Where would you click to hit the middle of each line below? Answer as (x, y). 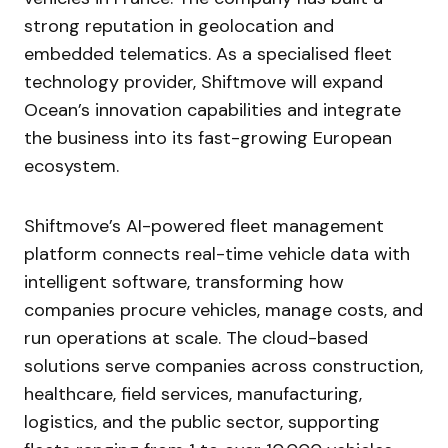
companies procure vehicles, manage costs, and (223, 310)
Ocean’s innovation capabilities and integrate (212, 110)
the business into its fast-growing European (208, 138)
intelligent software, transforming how (184, 282)
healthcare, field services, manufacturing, (193, 394)
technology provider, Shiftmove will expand (203, 82)
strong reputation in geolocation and (179, 26)
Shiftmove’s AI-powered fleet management (204, 226)
